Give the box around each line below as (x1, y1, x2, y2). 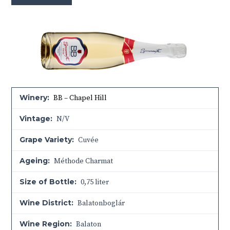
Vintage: (20, 114, 53, 124)
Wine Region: (20, 219, 72, 229)
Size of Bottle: (20, 177, 77, 187)
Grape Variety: (20, 135, 74, 145)
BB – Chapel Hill (53, 93, 107, 103)
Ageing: (20, 156, 50, 166)
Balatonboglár (76, 199, 125, 208)
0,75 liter (79, 178, 109, 187)
